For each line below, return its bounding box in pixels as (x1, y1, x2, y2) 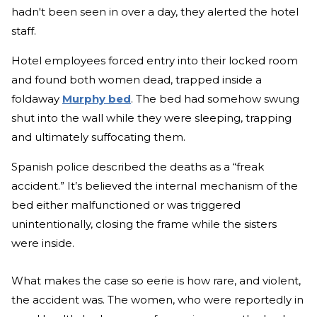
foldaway (11, 91, 62, 105)
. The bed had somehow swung (131, 91, 299, 105)
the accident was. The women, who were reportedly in (11, 292, 304, 306)
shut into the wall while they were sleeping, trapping (11, 110, 292, 125)
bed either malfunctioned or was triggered (11, 197, 241, 212)
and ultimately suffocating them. (11, 129, 185, 144)
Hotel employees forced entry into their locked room (11, 53, 298, 67)
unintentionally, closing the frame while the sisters (11, 217, 277, 231)
